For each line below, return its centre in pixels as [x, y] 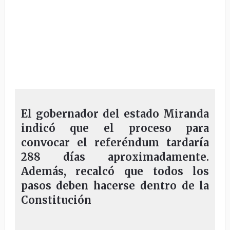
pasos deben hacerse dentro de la [115, 186]
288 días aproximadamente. [115, 157]
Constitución [56, 200]
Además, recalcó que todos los [115, 171]
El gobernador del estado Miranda [115, 114]
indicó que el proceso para [115, 128]
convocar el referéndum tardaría [115, 142]
